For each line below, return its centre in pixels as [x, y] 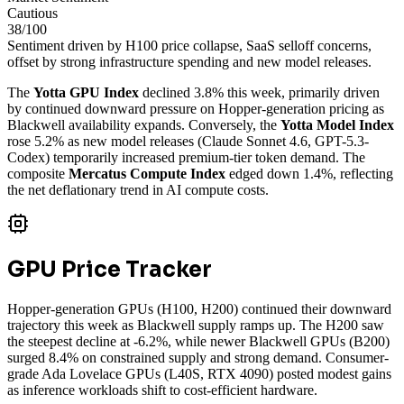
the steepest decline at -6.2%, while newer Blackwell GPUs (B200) [198, 341]
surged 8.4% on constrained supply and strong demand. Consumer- [198, 357]
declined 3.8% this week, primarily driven [259, 92]
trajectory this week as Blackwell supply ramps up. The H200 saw [196, 325]
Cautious [32, 13]
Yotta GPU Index [86, 92]
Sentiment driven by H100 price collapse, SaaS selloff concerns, [189, 45]
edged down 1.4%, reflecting [309, 173]
